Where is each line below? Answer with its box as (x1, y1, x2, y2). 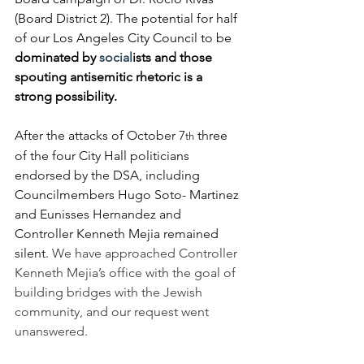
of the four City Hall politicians (15, 148, 193, 164)
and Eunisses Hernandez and (15, 206, 184, 223)
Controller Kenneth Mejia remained (15, 226, 222, 242)
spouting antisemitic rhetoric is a (15, 69, 206, 85)
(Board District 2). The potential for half (15, 11, 240, 27)
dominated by (15, 50, 99, 66)
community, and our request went (15, 304, 212, 320)
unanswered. (15, 323, 88, 340)
